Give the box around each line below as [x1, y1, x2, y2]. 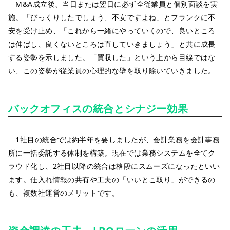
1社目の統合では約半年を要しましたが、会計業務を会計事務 [8, 134, 220, 144]
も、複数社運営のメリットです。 [8, 187, 120, 198]
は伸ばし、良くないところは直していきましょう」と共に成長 [8, 39, 216, 49]
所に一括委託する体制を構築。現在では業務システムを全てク [8, 147, 216, 158]
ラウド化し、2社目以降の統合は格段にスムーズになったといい [8, 161, 220, 171]
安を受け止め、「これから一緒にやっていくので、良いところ [8, 25, 216, 35]
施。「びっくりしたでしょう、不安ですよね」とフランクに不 [8, 12, 216, 22]
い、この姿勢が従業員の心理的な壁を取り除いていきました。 [8, 65, 216, 75]
